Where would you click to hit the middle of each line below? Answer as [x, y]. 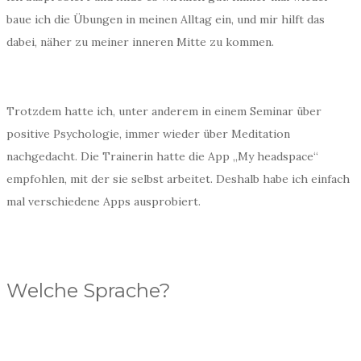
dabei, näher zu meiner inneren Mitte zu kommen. [140, 42]
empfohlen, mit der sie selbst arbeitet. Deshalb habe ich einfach [178, 179]
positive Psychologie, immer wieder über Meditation [148, 134]
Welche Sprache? [89, 290]
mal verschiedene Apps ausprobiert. [104, 201]
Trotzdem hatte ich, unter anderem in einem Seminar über [164, 111]
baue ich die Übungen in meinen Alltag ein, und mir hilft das [166, 19]
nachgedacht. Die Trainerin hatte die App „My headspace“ [162, 156]
